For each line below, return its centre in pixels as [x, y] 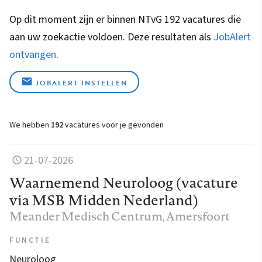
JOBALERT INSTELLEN [82, 83]
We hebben [30, 125]
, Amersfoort [196, 216]
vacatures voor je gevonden [113, 125]
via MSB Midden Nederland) [104, 200]
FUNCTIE [30, 240]
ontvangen [33, 54]
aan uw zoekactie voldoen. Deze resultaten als [111, 37]
